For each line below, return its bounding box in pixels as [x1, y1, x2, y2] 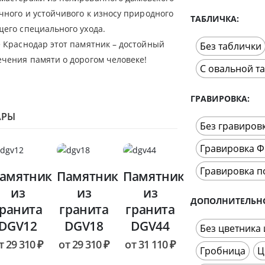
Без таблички [200, 39, 261, 53]
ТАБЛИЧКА [190, 12, 237, 24]
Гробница [200, 244, 245, 257]
